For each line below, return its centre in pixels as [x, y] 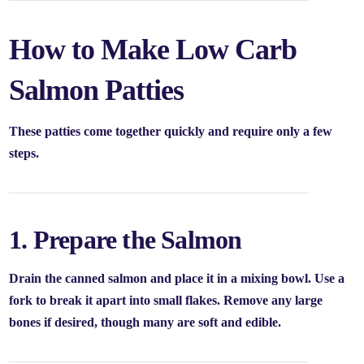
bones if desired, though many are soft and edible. [145, 323]
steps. [24, 154]
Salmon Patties [97, 91]
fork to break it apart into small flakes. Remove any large [166, 301]
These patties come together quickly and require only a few [171, 132]
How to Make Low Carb [153, 50]
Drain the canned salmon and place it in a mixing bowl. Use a [177, 279]
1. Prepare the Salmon [126, 240]
